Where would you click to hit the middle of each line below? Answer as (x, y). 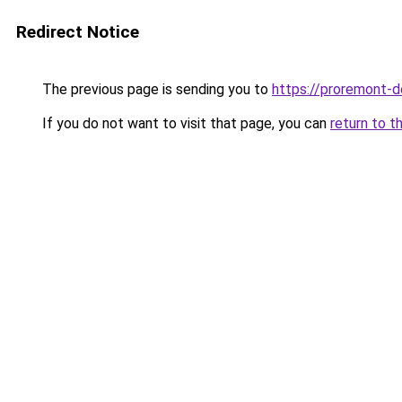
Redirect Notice (78, 32)
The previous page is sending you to (155, 89)
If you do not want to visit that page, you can (184, 123)
